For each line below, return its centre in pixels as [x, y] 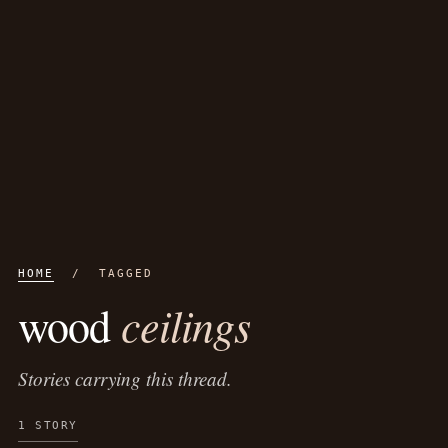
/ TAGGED [103, 273]
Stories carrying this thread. [125, 378]
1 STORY [48, 425]
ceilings [185, 324]
